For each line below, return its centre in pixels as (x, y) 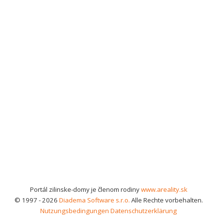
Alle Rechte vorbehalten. (166, 200)
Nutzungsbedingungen (75, 211)
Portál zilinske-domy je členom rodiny (85, 189)
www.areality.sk (164, 189)
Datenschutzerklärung (144, 211)
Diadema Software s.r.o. (94, 200)
